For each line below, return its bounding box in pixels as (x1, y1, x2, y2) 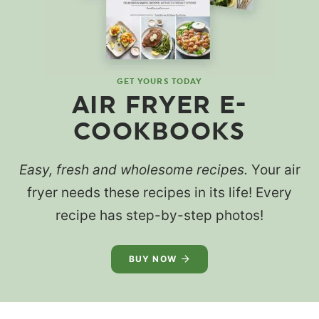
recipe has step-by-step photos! (56, 206, 263, 224)
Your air (247, 161, 300, 178)
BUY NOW (128, 253, 177, 264)
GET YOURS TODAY (116, 76, 203, 86)
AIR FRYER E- (71, 90, 248, 119)
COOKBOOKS (73, 116, 246, 145)
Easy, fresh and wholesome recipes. (19, 161, 248, 178)
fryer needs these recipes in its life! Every (27, 184, 292, 201)
